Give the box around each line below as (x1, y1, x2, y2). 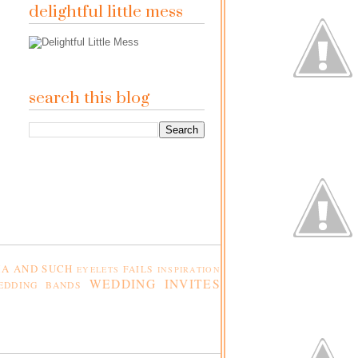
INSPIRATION (157, 264, 221, 276)
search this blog (29, 87, 149, 109)
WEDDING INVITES (89, 276, 221, 292)
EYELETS (77, 264, 120, 276)
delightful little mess (29, 2, 183, 23)
